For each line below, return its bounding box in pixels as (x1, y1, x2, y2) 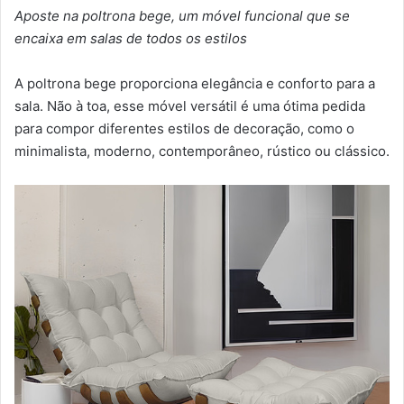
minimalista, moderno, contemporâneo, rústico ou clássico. (14, 142, 390, 161)
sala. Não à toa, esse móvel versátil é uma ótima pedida (14, 97, 365, 115)
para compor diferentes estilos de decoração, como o (14, 120, 354, 138)
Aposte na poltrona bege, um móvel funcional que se (14, 7, 350, 25)
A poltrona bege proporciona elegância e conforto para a (14, 75, 375, 93)
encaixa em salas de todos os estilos (14, 30, 247, 48)
